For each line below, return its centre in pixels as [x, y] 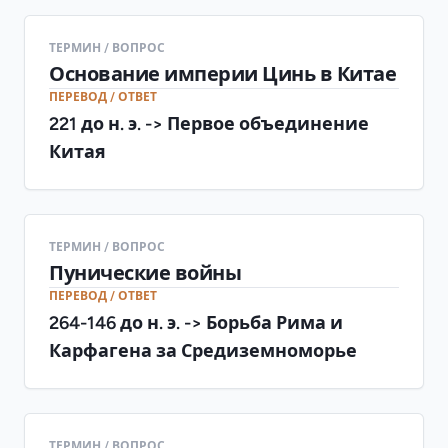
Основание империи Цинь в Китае [222, 73]
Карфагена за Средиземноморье [203, 350]
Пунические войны [145, 272]
